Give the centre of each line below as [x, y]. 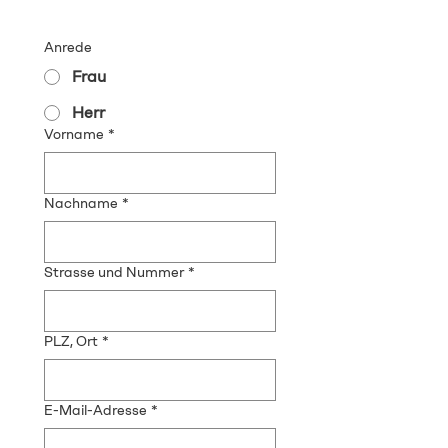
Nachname [81, 203]
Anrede [68, 47]
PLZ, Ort [71, 341]
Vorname [74, 134]
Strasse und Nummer [114, 272]
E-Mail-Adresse [95, 410]
